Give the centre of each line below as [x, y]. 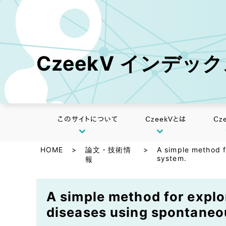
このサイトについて [88, 119]
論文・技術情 [108, 150]
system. [172, 158]
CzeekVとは [166, 119]
